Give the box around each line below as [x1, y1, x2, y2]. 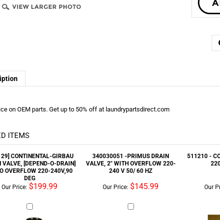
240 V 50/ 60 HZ [109, 116, 152, 123]
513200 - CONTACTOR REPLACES [85, 212, 176, 219]
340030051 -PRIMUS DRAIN [92, 101, 169, 109]
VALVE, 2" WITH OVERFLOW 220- [85, 109, 176, 116]
